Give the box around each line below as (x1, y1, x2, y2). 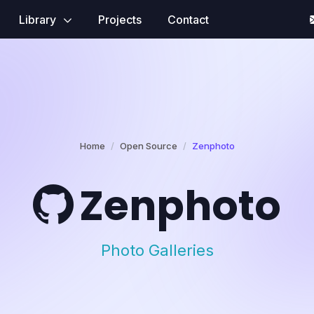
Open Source (119, 140, 177, 151)
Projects (97, 12, 142, 27)
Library (18, 12, 59, 27)
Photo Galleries (100, 240, 214, 259)
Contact (167, 12, 209, 27)
